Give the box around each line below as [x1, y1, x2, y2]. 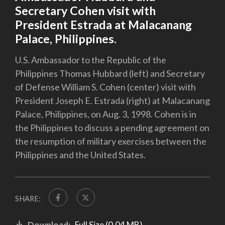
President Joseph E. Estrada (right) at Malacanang [15, 94, 210, 106]
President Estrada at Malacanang [15, 18, 192, 32]
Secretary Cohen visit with [15, 4, 156, 18]
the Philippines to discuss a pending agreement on [15, 122, 209, 133]
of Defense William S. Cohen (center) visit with [15, 81, 196, 92]
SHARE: [15, 194, 41, 203]
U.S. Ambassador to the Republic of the [15, 54, 166, 65]
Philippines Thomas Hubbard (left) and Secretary [15, 67, 205, 79]
